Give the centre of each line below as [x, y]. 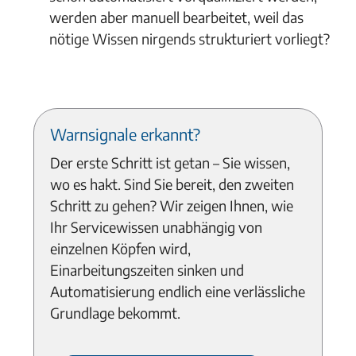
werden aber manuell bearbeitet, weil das [177, 17]
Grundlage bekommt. [116, 313]
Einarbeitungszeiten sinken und [147, 270]
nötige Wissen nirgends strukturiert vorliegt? [190, 39]
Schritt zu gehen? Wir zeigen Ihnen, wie [172, 205]
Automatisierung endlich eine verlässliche [178, 291]
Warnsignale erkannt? [126, 134]
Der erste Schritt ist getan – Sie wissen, [170, 163]
